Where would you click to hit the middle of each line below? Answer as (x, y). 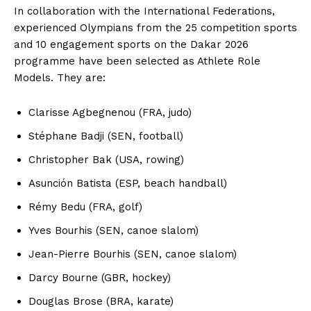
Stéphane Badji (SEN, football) (106, 136)
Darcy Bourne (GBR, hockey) (100, 278)
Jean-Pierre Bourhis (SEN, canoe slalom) (133, 254)
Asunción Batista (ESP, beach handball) (128, 183)
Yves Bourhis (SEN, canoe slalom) (114, 230)
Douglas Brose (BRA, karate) (101, 301)
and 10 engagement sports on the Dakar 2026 (131, 44)
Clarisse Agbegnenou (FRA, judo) (110, 112)
